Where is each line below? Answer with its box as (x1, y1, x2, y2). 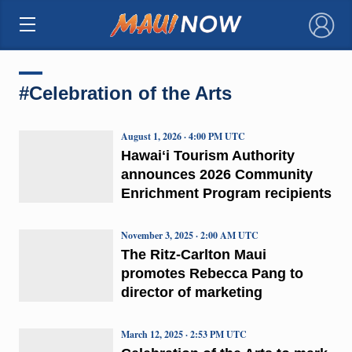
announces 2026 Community (120, 166, 313, 182)
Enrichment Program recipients (120, 185, 332, 201)
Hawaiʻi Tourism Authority (120, 147, 295, 163)
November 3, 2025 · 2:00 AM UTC (120, 228, 258, 242)
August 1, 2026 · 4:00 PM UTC (120, 129, 245, 143)
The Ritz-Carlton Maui (120, 246, 266, 262)
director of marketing (120, 284, 262, 300)
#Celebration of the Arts (18, 82, 232, 104)
